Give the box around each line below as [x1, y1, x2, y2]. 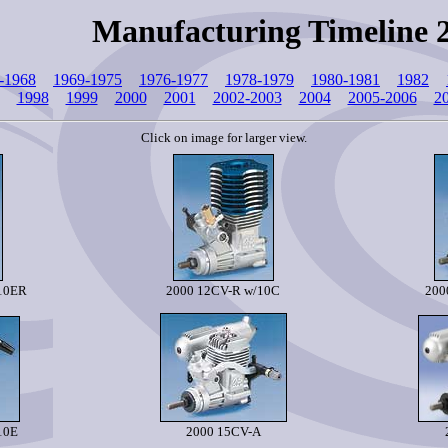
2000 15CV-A [185, 424, 261, 439]
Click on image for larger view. [141, 130, 307, 145]
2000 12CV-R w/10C [166, 283, 280, 298]
